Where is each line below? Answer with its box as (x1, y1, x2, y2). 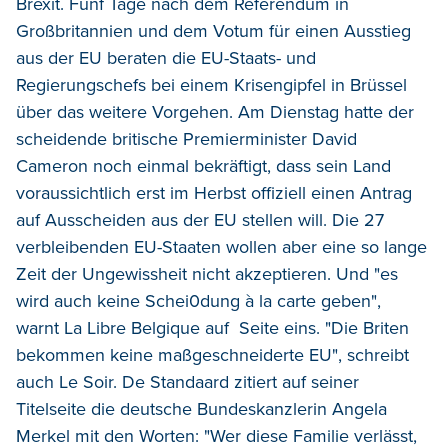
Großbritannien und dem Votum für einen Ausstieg (16, 19, 411, 42)
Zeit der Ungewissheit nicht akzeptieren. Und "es (16, 262, 398, 285)
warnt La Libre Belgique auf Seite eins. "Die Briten (16, 316, 409, 339)
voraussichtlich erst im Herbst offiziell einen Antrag (16, 181, 412, 204)
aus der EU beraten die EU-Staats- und (16, 46, 316, 69)
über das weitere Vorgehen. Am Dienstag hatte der (16, 100, 414, 123)
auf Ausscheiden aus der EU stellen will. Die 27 (16, 208, 384, 231)
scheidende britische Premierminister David (16, 127, 357, 150)
